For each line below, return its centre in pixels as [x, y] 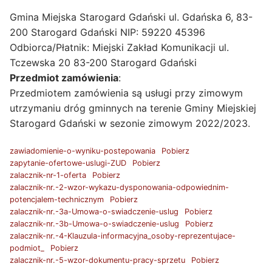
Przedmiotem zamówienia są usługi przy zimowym [126, 93]
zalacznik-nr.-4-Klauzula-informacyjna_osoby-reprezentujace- [123, 236]
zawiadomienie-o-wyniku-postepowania [83, 151]
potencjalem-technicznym [57, 199]
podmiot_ [27, 248]
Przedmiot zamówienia [64, 78]
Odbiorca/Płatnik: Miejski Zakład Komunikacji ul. [119, 48]
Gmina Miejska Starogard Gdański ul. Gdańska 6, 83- [131, 17]
